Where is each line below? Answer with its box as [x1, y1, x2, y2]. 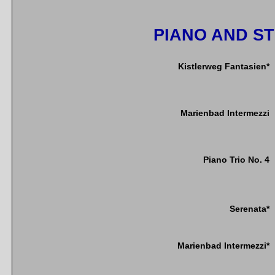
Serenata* [230, 204, 269, 214]
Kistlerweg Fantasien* [178, 61, 269, 72]
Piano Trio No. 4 [203, 155, 269, 165]
